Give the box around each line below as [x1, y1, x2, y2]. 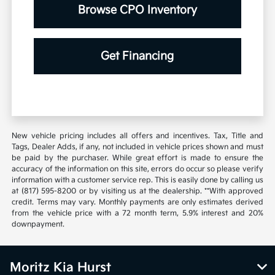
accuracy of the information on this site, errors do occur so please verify [12, 165, 263, 174]
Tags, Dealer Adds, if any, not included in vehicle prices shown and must [12, 142, 263, 152]
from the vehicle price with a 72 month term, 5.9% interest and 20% [12, 209, 263, 219]
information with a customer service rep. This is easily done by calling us [12, 176, 263, 185]
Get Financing [101, 50, 174, 63]
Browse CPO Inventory [77, 4, 197, 17]
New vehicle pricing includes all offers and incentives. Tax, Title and [12, 131, 263, 141]
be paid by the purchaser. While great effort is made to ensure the [12, 153, 263, 163]
